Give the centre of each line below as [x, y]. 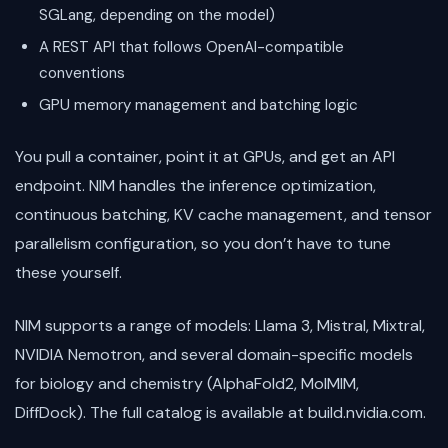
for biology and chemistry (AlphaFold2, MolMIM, [187, 384]
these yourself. [68, 273]
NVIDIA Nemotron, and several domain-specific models [214, 355]
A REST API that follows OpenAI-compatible [191, 46]
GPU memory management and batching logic [198, 105]
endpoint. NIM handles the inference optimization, [195, 186]
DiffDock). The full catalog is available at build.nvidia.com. [220, 413]
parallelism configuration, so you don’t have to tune [203, 244]
